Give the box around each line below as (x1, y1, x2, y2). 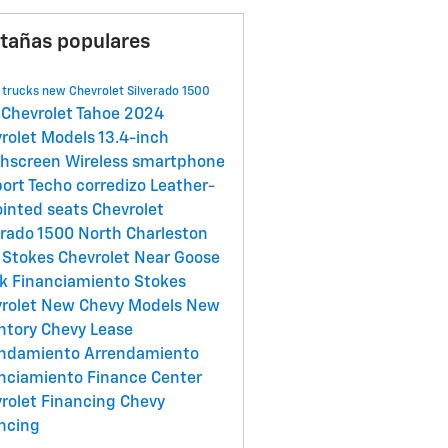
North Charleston (77, 227, 208, 244)
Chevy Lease (40, 323, 133, 340)
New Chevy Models (40, 299, 186, 316)
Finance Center (86, 371, 202, 388)
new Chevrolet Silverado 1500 (41, 86, 210, 99)
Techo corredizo (27, 179, 150, 196)
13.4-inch (97, 131, 169, 148)
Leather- (149, 179, 215, 196)
